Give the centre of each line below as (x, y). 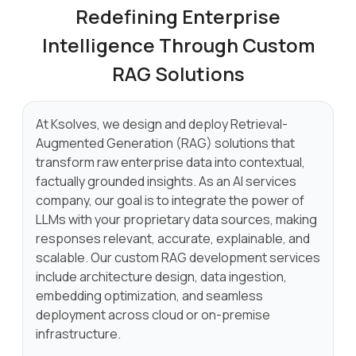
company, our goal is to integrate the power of (170, 200)
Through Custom (236, 45)
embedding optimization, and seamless (149, 296)
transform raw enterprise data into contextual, (170, 162)
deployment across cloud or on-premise (153, 315)
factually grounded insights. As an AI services (166, 181)
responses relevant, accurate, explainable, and (173, 238)
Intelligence (100, 45)
